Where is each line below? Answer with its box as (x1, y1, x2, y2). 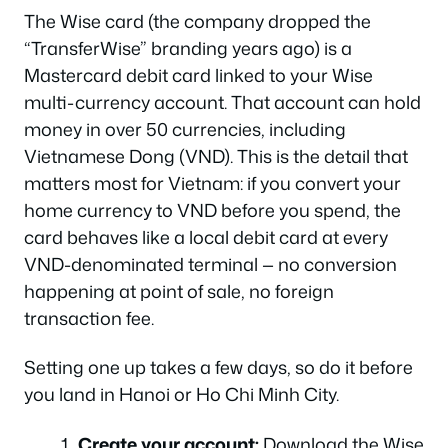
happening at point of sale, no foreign (24, 277, 334, 304)
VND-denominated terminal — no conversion (24, 250, 397, 277)
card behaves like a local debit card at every (24, 223, 388, 250)
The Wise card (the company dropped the (24, 7, 371, 34)
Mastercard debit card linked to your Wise (24, 61, 373, 88)
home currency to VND (24, 196, 221, 223)
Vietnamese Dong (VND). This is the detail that (24, 142, 408, 169)
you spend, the (275, 196, 401, 223)
